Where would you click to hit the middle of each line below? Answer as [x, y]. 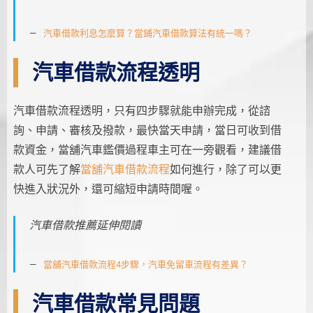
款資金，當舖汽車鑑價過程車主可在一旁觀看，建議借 [147, 150]
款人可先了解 [46, 169]
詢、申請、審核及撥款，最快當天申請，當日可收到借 [147, 130]
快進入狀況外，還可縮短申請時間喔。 [108, 189]
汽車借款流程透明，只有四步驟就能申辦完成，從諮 [141, 110]
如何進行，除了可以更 [225, 169]
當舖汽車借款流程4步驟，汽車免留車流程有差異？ [145, 264]
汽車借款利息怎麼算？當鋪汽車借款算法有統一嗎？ [147, 33]
